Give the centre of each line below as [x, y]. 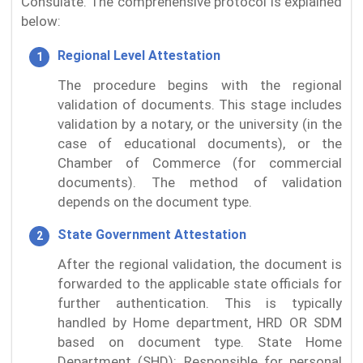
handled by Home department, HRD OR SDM [200, 322]
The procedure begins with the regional [200, 85]
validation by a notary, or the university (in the [200, 124]
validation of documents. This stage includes [200, 104]
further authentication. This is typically [200, 303]
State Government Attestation [152, 234]
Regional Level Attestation [139, 55]
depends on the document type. [155, 201]
